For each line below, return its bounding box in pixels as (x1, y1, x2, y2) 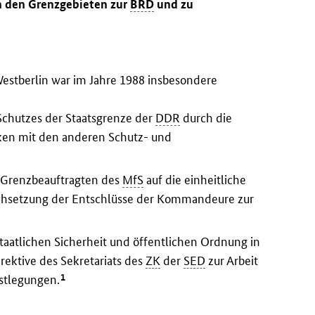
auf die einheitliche (143, 172, 247, 188)
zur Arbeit (205, 252, 259, 268)
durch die (180, 110, 233, 126)
